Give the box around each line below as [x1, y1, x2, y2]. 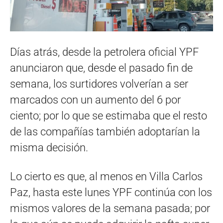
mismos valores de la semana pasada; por [10, 202, 210, 215]
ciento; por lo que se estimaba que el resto [10, 109, 207, 122]
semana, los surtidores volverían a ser [10, 77, 188, 90]
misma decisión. [10, 141, 88, 154]
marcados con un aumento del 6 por [10, 93, 181, 106]
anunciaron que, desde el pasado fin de [10, 61, 193, 74]
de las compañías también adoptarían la [10, 125, 200, 138]
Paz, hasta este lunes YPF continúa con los [10, 186, 212, 199]
